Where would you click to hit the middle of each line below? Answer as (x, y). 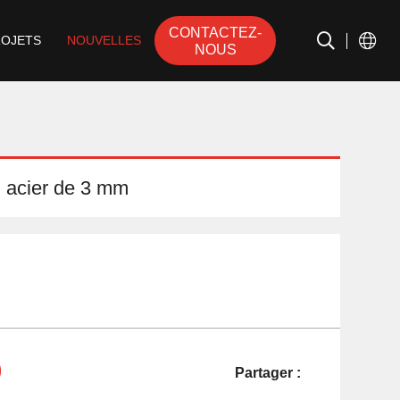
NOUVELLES (104, 41)
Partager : (267, 372)
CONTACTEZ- (216, 32)
